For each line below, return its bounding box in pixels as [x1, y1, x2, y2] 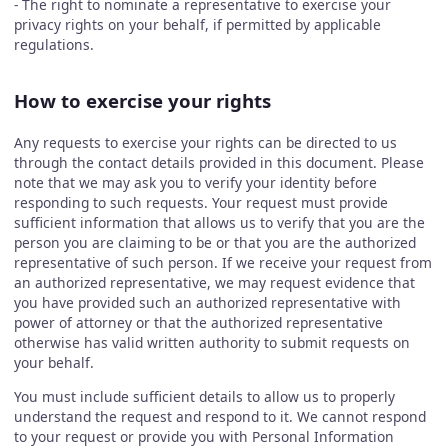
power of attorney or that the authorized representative [13, 313, 383, 333]
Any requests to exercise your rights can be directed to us [13, 133, 397, 153]
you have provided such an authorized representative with [13, 293, 401, 313]
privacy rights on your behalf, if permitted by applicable [13, 14, 381, 34]
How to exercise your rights [13, 88, 271, 114]
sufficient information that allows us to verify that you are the [13, 213, 425, 233]
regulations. [13, 34, 94, 54]
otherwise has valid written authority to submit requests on [13, 333, 410, 353]
